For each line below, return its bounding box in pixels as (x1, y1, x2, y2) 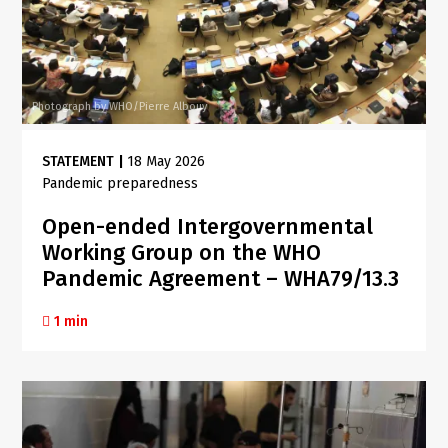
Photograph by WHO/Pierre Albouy (32, 100, 208, 114)
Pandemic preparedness (42, 175, 199, 193)
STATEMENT (42, 153, 115, 171)
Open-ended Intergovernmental (42, 213, 374, 241)
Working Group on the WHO (42, 239, 322, 267)
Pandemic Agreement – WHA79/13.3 (42, 265, 400, 293)
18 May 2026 (127, 153, 206, 171)
